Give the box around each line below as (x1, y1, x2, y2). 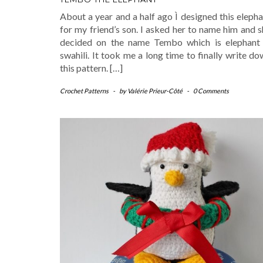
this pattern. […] (60, 62, 123, 73)
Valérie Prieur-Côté (127, 86, 183, 95)
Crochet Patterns (60, 86, 109, 95)
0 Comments (193, 86, 229, 95)
